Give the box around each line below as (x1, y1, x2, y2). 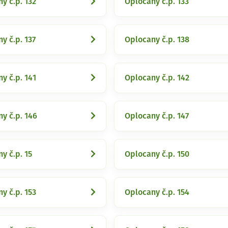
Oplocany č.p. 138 (125, 36, 189, 44)
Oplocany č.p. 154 (125, 188, 189, 196)
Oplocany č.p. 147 (125, 112, 189, 120)
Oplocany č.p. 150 (125, 150, 189, 158)
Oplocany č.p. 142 (125, 74, 189, 82)
